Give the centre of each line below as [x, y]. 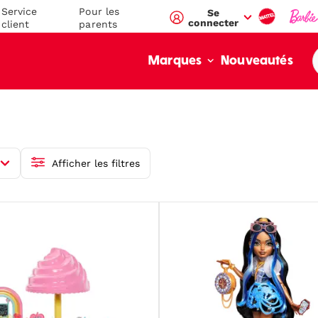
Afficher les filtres [96, 163]
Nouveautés [257, 61]
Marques [177, 61]
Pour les [99, 11]
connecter [214, 22]
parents [98, 24]
